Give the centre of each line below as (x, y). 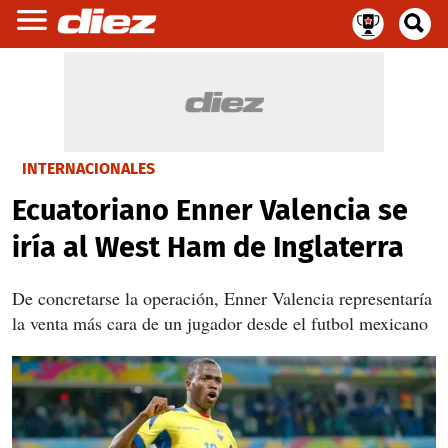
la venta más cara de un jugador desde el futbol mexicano (220, 323)
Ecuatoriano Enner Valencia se (210, 210)
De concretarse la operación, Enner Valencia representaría (222, 298)
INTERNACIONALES (88, 168)
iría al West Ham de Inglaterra (208, 247)
